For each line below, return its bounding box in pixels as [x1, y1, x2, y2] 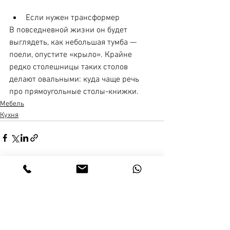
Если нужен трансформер [26, 12, 120, 23]
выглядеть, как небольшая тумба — [9, 37, 139, 48]
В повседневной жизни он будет [9, 25, 129, 35]
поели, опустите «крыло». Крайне [9, 49, 134, 60]
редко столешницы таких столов [9, 62, 130, 72]
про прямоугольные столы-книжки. [9, 86, 139, 97]
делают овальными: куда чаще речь [9, 74, 141, 85]
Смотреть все [123, 171, 164, 180]
